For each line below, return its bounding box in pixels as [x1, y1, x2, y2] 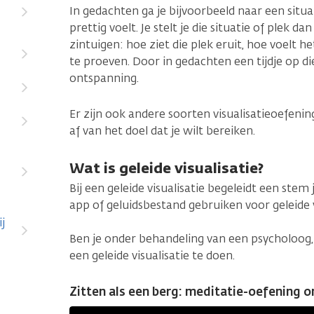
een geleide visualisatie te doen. [69, 248, 235, 263]
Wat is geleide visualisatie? [69, 158, 264, 177]
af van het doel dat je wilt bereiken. [69, 123, 255, 138]
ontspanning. [69, 71, 142, 86]
